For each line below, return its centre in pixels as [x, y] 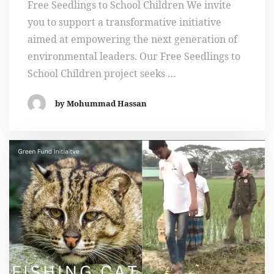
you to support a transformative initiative [124, 22]
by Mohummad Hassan [101, 104]
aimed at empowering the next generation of [132, 39]
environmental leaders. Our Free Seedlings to [134, 57]
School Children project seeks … [102, 74]
